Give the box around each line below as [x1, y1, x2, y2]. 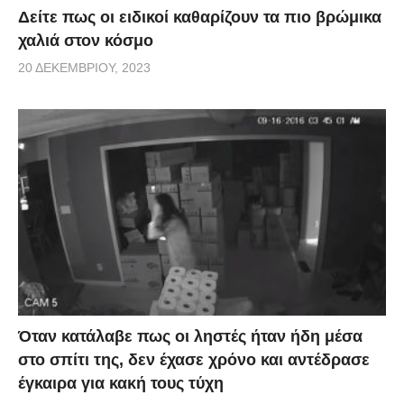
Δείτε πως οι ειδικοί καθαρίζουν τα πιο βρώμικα [18, 7, 381, 26]
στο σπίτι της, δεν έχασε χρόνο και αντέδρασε [18, 351, 370, 370]
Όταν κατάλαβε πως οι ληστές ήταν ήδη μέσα [18, 327, 363, 346]
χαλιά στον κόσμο [18, 31, 153, 50]
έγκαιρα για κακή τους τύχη [18, 374, 224, 393]
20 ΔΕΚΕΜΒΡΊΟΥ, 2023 [18, 60, 151, 75]
